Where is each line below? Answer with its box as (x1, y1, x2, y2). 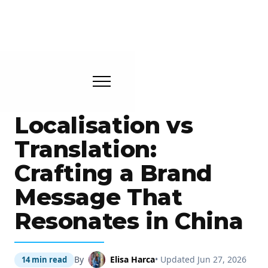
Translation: (14, 135, 157, 163)
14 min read (22, 254, 67, 265)
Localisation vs (14, 111, 193, 139)
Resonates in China (14, 207, 243, 235)
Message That (14, 183, 182, 211)
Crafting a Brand (14, 159, 212, 187)
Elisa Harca (110, 254, 155, 265)
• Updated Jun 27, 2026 (155, 254, 246, 265)
